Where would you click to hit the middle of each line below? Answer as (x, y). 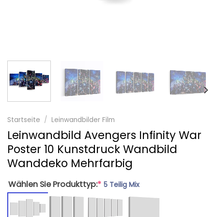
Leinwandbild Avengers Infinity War (104, 135)
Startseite (24, 120)
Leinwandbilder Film (83, 120)
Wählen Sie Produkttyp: (53, 185)
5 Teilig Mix (122, 185)
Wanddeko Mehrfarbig (70, 163)
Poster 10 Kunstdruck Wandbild (92, 149)
